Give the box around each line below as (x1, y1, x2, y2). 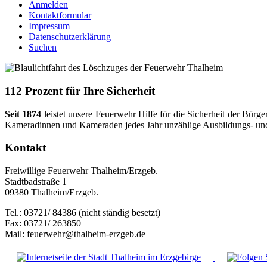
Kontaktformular (29, 10, 91, 21)
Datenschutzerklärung (29, 32, 111, 42)
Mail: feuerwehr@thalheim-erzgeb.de (5, 229, 145, 240)
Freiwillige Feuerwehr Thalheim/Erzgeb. (5, 166, 158, 176)
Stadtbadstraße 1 (5, 176, 67, 187)
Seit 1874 (5, 108, 42, 119)
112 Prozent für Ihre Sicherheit (5, 84, 155, 97)
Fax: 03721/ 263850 (5, 218, 81, 229)
